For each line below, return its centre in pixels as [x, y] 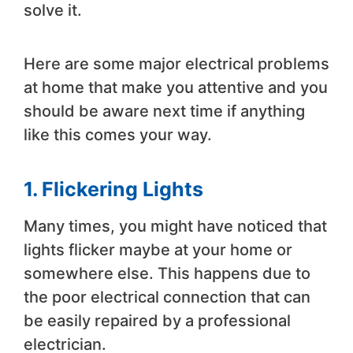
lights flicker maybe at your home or [158, 250]
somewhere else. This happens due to [167, 274]
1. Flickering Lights [113, 190]
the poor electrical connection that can [167, 297]
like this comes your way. [120, 135]
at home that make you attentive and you [176, 88]
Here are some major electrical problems [176, 64]
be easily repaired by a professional [157, 321]
